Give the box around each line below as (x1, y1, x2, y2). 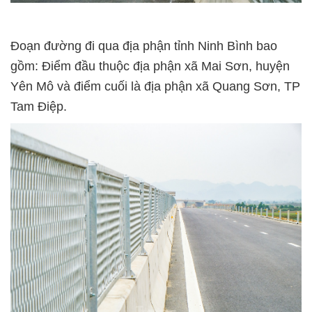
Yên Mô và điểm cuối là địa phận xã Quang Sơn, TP (10, 79, 300, 93)
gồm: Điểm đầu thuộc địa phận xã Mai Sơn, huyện (10, 58, 290, 73)
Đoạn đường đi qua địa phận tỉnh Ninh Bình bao (10, 38, 277, 53)
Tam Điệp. (10, 99, 67, 114)
